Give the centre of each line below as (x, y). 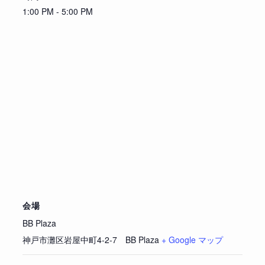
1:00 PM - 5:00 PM (57, 11)
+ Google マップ (192, 240)
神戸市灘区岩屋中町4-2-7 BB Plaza (91, 240)
